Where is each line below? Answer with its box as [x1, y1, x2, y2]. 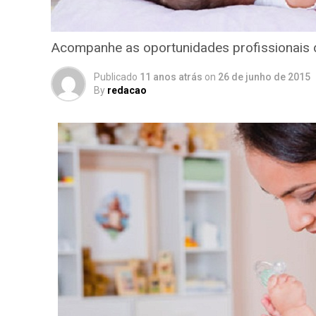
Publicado [94, 71, 138, 83]
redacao [107, 85, 147, 96]
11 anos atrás [140, 71, 202, 83]
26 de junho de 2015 [218, 71, 310, 83]
